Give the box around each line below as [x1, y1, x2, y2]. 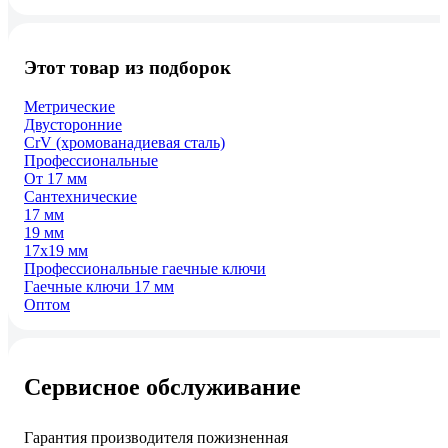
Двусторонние [24, 116, 122, 133]
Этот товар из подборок [24, 57, 231, 79]
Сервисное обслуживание [24, 373, 301, 400]
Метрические [24, 98, 115, 115]
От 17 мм [24, 170, 87, 187]
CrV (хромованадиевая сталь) [24, 134, 225, 151]
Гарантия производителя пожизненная [24, 428, 288, 446]
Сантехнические [24, 188, 137, 205]
